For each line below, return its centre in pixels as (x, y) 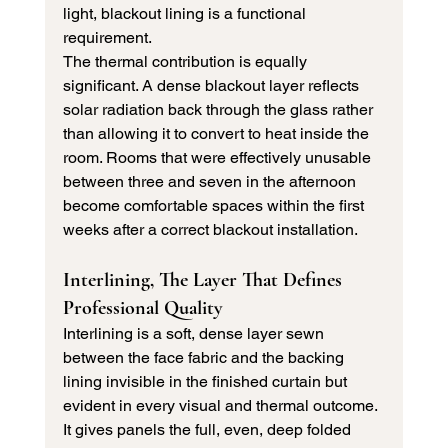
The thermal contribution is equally (186, 62)
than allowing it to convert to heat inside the (217, 134)
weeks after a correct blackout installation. (210, 230)
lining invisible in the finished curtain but (206, 382)
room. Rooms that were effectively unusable (218, 158)
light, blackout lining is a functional (186, 14)
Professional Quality (142, 308)
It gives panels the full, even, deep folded (208, 430)
